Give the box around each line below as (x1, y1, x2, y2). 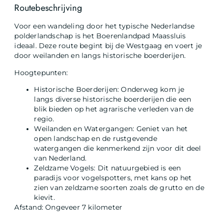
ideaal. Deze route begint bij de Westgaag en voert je (14, 42, 202, 50)
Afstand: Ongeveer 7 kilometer (14, 203, 123, 212)
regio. (34, 115, 55, 123)
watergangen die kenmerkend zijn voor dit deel (34, 144, 201, 153)
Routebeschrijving (14, 1, 82, 15)
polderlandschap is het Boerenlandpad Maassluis (14, 32, 186, 40)
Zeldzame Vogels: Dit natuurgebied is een (34, 164, 181, 172)
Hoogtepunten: (14, 68, 68, 77)
